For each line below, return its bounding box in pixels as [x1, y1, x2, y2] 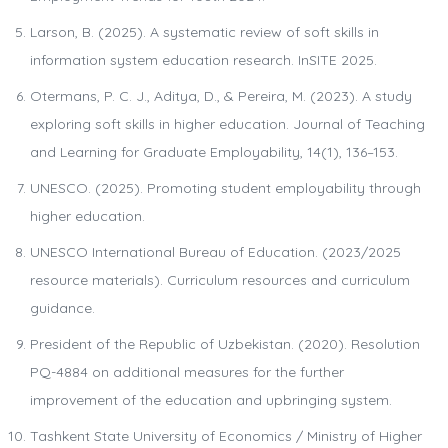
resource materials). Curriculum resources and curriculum [30, 271, 410, 290]
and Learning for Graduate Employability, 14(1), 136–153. [30, 143, 398, 162]
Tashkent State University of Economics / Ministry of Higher [30, 427, 422, 446]
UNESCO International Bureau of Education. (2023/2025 [30, 243, 401, 262]
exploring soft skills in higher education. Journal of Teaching [30, 115, 425, 134]
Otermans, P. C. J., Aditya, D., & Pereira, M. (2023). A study [30, 87, 412, 106]
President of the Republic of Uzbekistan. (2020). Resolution [30, 335, 420, 354]
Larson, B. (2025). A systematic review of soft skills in [30, 23, 379, 42]
